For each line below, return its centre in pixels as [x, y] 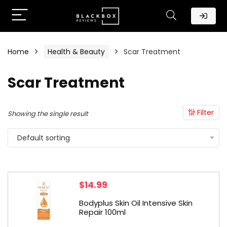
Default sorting [44, 138]
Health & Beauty [76, 52]
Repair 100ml [102, 212]
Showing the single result [48, 114]
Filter [204, 112]
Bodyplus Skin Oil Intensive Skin [136, 203]
